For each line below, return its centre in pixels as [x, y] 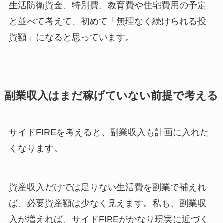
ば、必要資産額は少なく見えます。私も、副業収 [107, 203]
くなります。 [36, 148]
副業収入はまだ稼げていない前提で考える [111, 95]
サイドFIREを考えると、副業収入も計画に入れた [109, 132]
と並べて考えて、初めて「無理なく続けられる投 [107, 21]
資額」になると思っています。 [71, 37]
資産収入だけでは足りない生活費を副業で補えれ [107, 187]
